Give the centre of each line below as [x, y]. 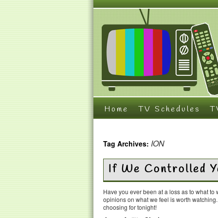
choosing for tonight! [130, 207]
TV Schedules [169, 109]
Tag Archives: [127, 144]
